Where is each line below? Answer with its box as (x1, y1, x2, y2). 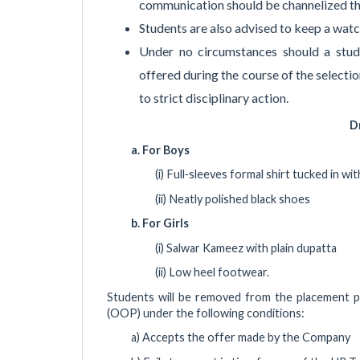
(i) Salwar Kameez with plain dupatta (155, 240, 337, 255)
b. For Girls (131, 216, 189, 231)
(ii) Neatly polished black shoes (155, 191, 310, 206)
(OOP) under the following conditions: (107, 305, 305, 320)
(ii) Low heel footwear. (155, 265, 269, 280)
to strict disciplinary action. (139, 89, 288, 105)
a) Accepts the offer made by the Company (131, 330, 353, 345)
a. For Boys (131, 142, 190, 157)
